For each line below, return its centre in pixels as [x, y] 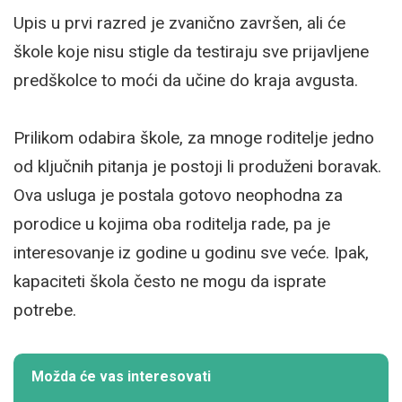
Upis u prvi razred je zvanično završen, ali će [179, 22]
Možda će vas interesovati [121, 376]
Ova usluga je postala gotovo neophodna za [178, 195]
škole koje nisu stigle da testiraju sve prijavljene [191, 51]
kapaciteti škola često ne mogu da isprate [170, 281]
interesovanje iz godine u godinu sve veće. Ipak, [191, 252]
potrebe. [45, 310]
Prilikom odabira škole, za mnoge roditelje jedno [194, 137]
